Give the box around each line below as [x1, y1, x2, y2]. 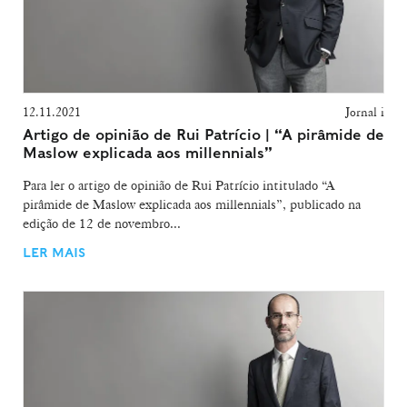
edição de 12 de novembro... [23, 215, 181, 233]
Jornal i [344, 104, 384, 120]
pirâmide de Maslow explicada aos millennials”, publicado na [23, 196, 361, 213]
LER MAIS [23, 244, 85, 260]
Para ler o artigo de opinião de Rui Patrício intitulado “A [23, 177, 334, 194]
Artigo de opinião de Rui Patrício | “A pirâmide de [23, 126, 384, 144]
